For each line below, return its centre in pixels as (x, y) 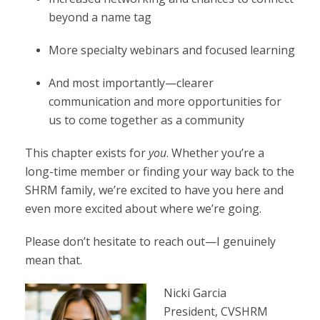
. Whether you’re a (215, 153)
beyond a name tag (100, 17)
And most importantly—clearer (131, 83)
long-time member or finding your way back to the (160, 171)
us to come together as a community (146, 120)
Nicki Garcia (195, 293)
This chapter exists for (87, 153)
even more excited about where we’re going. (143, 209)
